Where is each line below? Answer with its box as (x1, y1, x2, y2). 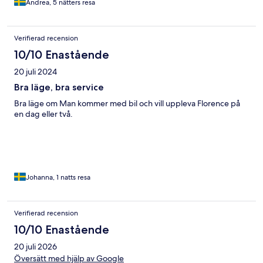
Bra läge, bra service (14, 81, 104, 93)
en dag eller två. (14, 108, 73, 119)
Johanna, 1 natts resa (26, 172, 90, 182)
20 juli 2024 (14, 66, 57, 77)
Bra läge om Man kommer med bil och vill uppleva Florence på (14, 97, 240, 109)
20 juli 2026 (14, 241, 57, 252)
